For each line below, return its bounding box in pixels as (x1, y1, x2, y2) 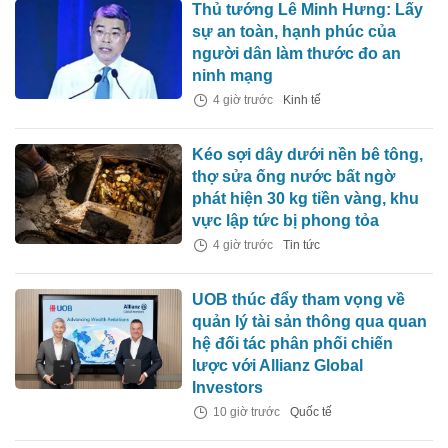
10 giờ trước (210, 405, 281, 420)
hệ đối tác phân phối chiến (192, 335, 394, 353)
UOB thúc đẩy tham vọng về (192, 291, 406, 309)
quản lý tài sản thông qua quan (192, 313, 428, 331)
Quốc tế (290, 405, 333, 420)
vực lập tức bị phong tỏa (192, 212, 380, 230)
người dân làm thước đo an (192, 45, 402, 63)
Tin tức (283, 238, 321, 253)
